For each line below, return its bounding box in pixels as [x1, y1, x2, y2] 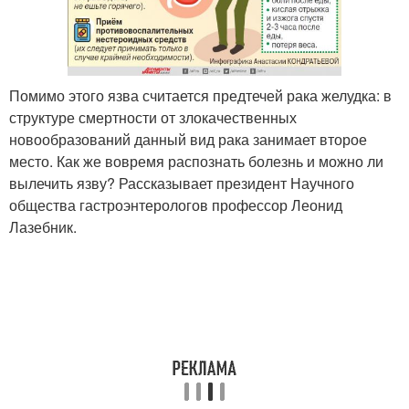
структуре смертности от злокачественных [9, 107, 297, 129]
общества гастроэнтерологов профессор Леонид [9, 194, 342, 216]
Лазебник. [9, 216, 77, 238]
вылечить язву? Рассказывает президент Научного [9, 173, 354, 194]
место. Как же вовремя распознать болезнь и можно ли [9, 151, 383, 173]
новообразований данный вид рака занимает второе [9, 129, 367, 151]
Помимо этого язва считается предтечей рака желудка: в [9, 85, 392, 107]
